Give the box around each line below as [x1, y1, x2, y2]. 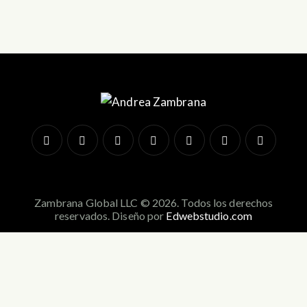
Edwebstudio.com [166, 209, 252, 223]
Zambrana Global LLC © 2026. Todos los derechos [34, 196, 273, 210]
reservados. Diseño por [55, 209, 167, 223]
